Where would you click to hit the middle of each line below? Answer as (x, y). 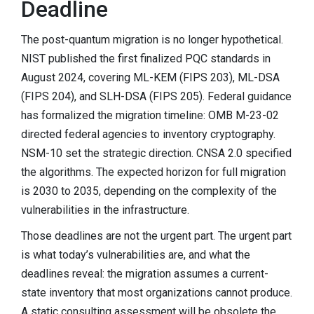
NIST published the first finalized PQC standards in (146, 59)
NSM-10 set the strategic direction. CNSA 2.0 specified (156, 153)
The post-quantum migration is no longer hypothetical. (152, 40)
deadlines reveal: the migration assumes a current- (145, 273)
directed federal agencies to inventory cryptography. (148, 135)
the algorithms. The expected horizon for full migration (153, 172)
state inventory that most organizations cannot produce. (157, 292)
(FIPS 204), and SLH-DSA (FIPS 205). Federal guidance (156, 97)
